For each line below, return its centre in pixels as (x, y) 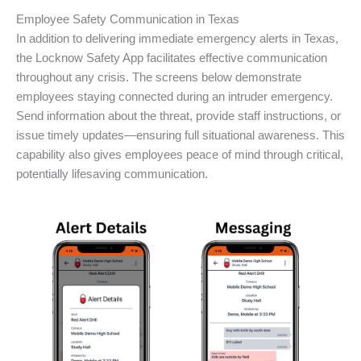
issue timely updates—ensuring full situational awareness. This (180, 136)
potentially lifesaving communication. (112, 174)
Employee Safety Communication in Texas (128, 20)
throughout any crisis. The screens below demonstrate (159, 78)
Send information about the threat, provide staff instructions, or (178, 116)
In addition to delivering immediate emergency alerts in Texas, (177, 39)
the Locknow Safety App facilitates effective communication (172, 58)
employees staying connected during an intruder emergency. (174, 97)
